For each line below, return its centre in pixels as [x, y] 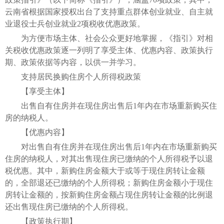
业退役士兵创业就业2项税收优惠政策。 [75, 23]
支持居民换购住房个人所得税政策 [73, 76]
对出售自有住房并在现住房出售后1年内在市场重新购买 [111, 146]
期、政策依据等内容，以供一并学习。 [73, 62]
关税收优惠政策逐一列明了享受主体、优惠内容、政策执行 [109, 50]
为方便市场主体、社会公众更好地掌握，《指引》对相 [109, 38]
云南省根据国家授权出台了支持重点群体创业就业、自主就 [109, 11]
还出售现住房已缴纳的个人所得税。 [69, 206]
